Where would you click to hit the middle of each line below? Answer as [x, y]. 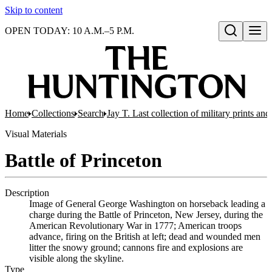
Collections [53, 113]
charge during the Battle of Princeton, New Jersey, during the [146, 215]
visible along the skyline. [76, 258]
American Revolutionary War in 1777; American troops [135, 226]
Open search [245, 43]
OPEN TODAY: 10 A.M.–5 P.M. [70, 31]
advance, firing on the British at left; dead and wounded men [145, 236]
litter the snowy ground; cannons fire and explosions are [136, 247]
